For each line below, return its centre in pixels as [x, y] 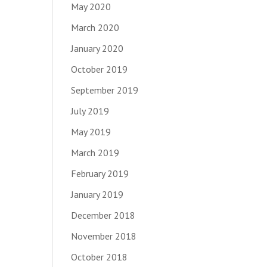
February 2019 [100, 173]
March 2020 [95, 27]
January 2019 [97, 194]
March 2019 [95, 152]
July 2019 [90, 111]
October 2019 [100, 69]
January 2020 [97, 48]
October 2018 [100, 257]
